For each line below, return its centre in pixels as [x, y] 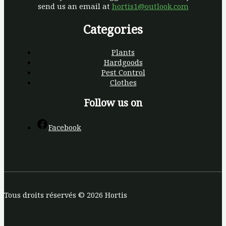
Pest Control [123, 72]
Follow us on [113, 102]
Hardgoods [123, 62]
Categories [113, 29]
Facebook [65, 127]
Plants [123, 52]
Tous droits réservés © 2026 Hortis [66, 194]
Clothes [123, 82]
